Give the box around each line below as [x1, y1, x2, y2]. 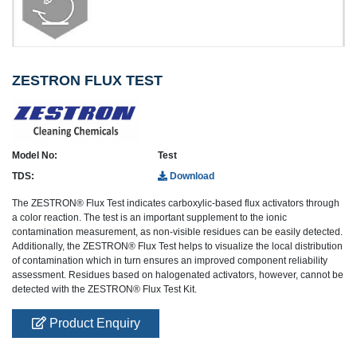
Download [167, 171, 214, 182]
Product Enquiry [45, 316, 140, 331]
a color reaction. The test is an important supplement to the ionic [12, 212, 287, 224]
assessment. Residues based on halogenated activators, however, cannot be [12, 269, 343, 281]
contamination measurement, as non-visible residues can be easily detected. [12, 226, 343, 238]
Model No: [12, 150, 57, 162]
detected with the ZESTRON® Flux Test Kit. [12, 284, 197, 296]
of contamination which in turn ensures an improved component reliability [12, 255, 328, 267]
